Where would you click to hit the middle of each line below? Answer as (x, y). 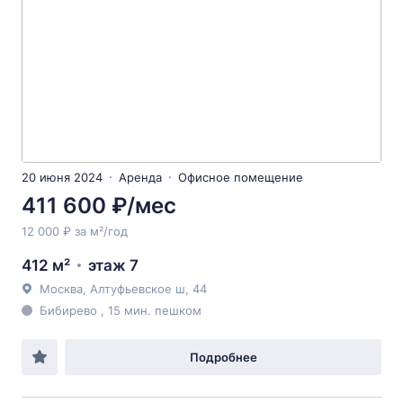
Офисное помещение (241, 177)
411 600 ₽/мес (99, 206)
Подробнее (223, 357)
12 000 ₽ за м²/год (75, 231)
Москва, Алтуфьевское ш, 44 (123, 289)
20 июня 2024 (62, 177)
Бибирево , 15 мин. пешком (121, 310)
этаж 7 (113, 265)
